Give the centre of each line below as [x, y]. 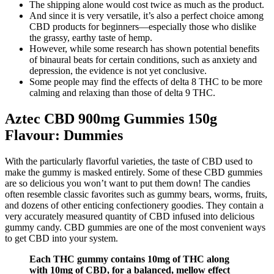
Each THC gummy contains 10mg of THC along [129, 259]
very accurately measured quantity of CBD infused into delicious [130, 216]
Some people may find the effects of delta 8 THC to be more [146, 81]
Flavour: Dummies [64, 135]
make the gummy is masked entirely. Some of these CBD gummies [134, 172]
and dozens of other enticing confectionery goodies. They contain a [134, 205]
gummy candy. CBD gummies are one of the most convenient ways [135, 227]
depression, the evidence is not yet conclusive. [118, 70]
